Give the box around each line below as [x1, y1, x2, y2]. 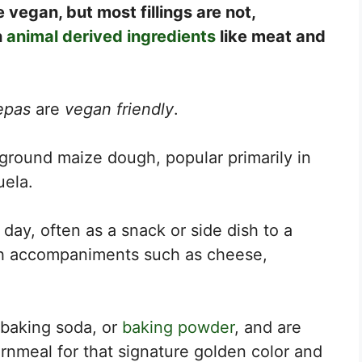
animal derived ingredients [6, 26, 216, 46]
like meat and [216, 26, 326, 46]
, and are [234, 317, 301, 337]
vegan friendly [65, 99, 174, 119]
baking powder [122, 317, 234, 337]
